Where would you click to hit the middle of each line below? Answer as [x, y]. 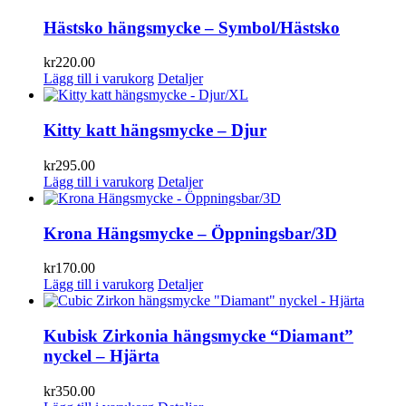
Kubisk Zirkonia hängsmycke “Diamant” [198, 335]
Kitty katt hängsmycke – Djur [155, 130]
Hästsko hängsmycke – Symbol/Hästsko [192, 27]
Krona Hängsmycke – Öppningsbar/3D [190, 233]
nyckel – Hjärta [101, 355]
